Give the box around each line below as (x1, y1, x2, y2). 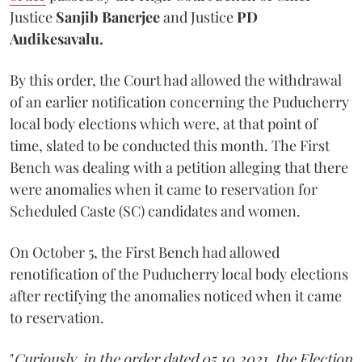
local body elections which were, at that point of (10, 113, 318, 133)
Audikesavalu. (10, 28, 103, 48)
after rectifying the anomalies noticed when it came (10, 285, 342, 305)
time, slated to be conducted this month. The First (10, 135, 330, 155)
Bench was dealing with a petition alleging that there (10, 157, 348, 177)
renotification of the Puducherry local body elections (10, 263, 348, 284)
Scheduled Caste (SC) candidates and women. (10, 200, 301, 221)
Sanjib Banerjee (56, 6, 163, 27)
